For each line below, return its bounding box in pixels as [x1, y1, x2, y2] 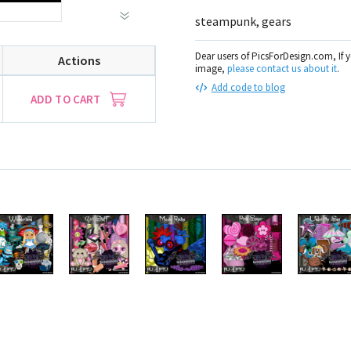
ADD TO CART [30, 91, 101, 107]
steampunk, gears [195, 13, 291, 29]
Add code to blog [212, 81, 285, 94]
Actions [57, 52, 100, 68]
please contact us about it [227, 62, 337, 75]
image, [195, 62, 227, 75]
